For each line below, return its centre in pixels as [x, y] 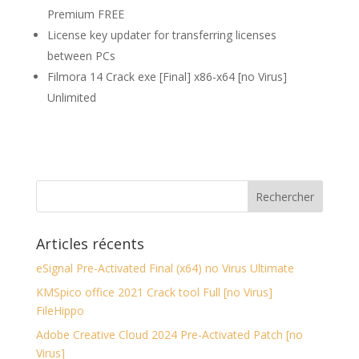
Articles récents [90, 244]
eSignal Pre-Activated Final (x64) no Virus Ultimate [165, 268]
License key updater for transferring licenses [161, 35]
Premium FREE [85, 14]
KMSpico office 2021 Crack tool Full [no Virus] [154, 292]
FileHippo [60, 311]
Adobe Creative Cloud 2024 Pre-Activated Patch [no [169, 335]
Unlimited [71, 97]
